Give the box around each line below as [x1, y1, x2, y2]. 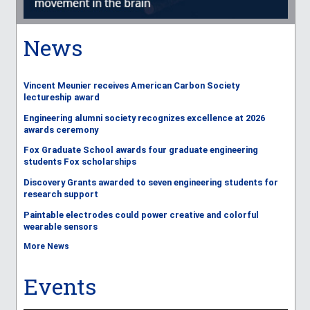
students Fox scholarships [23, 156, 136, 167]
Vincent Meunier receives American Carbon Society [23, 80, 239, 91]
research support [23, 189, 98, 200]
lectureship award [23, 91, 100, 102]
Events [23, 271, 96, 301]
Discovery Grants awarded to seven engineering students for [23, 177, 278, 188]
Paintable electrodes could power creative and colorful [23, 209, 259, 220]
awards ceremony [23, 124, 98, 135]
